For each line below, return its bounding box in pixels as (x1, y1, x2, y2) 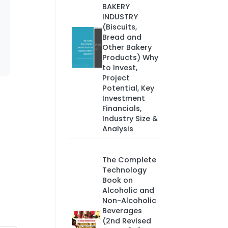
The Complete (102, 155, 156, 165)
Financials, (102, 103, 141, 113)
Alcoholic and (102, 185, 154, 195)
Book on (102, 175, 133, 185)
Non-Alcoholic (102, 195, 156, 206)
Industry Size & (102, 113, 158, 124)
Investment (102, 93, 145, 103)
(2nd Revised (102, 216, 151, 226)
